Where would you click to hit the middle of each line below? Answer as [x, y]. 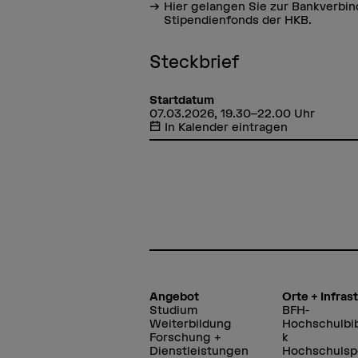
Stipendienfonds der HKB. [240, 20]
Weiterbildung [191, 324]
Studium [174, 310]
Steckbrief [195, 62]
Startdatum [182, 100]
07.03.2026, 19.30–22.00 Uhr [233, 113]
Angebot [175, 296]
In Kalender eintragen [226, 127]
